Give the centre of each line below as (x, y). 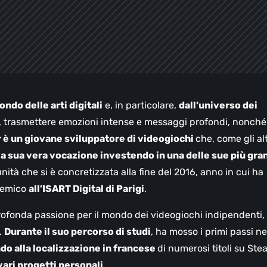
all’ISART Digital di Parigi (86, 189)
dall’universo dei (218, 105)
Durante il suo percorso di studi (77, 232)
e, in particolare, (141, 105)
